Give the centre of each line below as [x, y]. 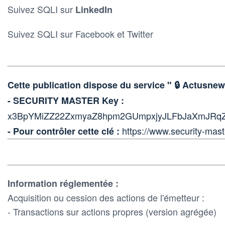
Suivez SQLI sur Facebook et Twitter [80, 33]
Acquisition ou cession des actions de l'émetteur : [106, 197]
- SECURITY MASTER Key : [66, 100]
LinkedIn [94, 9]
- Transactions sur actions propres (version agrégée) [112, 211]
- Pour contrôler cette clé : [65, 131]
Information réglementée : [63, 183]
